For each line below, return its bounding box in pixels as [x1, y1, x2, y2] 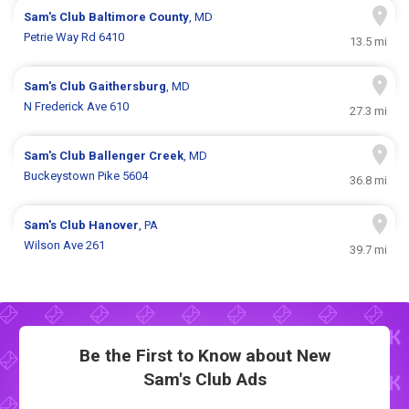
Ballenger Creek [89, 149, 184, 163]
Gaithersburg [89, 79, 167, 94]
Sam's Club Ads [142, 368, 267, 390]
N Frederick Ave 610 [24, 100, 130, 114]
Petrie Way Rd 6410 [24, 30, 125, 45]
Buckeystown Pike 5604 [24, 169, 149, 184]
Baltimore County [89, 10, 190, 25]
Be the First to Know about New [79, 344, 330, 366]
